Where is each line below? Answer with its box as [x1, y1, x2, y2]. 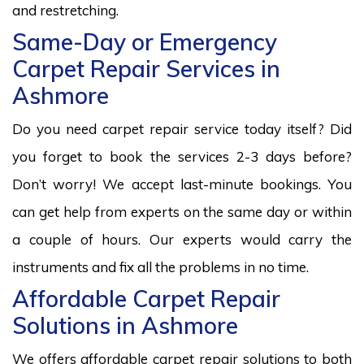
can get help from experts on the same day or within [12, 202, 352, 220]
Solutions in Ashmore [12, 310, 238, 340]
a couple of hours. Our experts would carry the [12, 230, 352, 248]
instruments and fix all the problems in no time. [12, 258, 309, 275]
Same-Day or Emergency [12, 27, 277, 56]
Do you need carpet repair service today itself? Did [12, 119, 352, 137]
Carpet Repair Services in [12, 54, 280, 83]
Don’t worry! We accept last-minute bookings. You [12, 175, 352, 193]
